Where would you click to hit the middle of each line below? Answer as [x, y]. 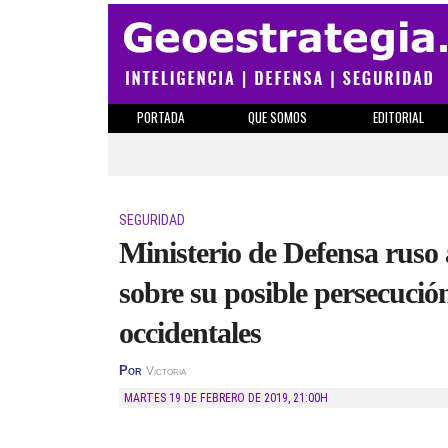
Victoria [166, 371]
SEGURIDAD [152, 220]
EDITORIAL [398, 117]
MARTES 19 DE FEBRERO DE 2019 [210, 398]
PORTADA [160, 117]
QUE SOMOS [277, 117]
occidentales [190, 332]
